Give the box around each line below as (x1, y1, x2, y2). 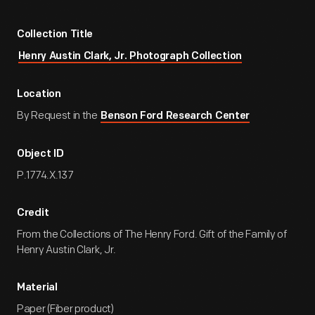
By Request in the (17, 109, 100, 122)
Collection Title (17, 30, 94, 40)
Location (17, 89, 61, 100)
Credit (17, 208, 49, 219)
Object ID (17, 149, 64, 160)
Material (17, 283, 58, 293)
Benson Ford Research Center (101, 111, 250, 122)
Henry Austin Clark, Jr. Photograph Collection (18, 51, 242, 62)
